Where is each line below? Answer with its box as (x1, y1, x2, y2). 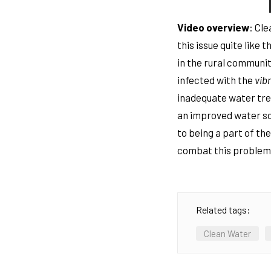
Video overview (177, 21, 250, 34)
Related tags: (196, 204, 251, 216)
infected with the (177, 74, 255, 87)
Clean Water (204, 228, 252, 240)
